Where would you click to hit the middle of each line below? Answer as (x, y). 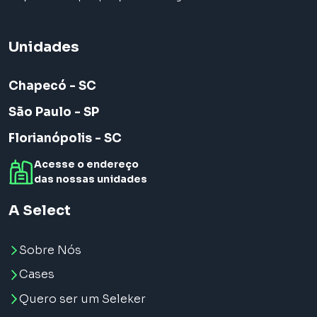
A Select (40, 211)
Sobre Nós (50, 250)
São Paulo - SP (54, 113)
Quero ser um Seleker (82, 299)
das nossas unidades (91, 179)
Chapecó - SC (52, 86)
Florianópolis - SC (65, 139)
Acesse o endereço (86, 165)
